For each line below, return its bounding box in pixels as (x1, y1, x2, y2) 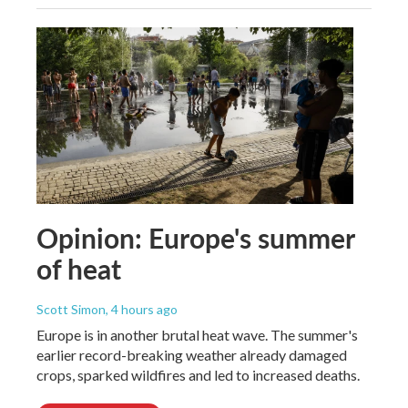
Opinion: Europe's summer (36, 218, 354, 257)
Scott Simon (36, 301, 106, 317)
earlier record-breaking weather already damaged (36, 345, 347, 363)
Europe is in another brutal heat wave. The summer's (36, 325, 358, 343)
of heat (36, 249, 121, 288)
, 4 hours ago (106, 301, 178, 317)
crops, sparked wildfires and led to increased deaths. (36, 365, 360, 383)
